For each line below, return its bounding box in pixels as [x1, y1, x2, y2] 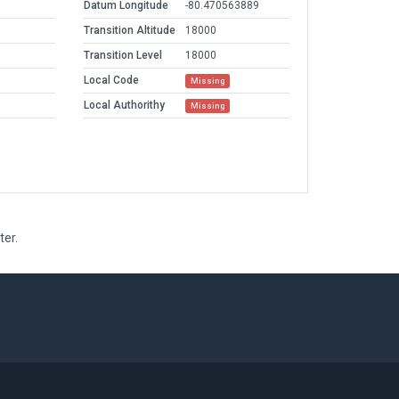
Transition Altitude [84, 24, 175, 37]
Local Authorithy [84, 99, 165, 112]
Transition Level [84, 49, 162, 62]
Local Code [84, 74, 139, 87]
